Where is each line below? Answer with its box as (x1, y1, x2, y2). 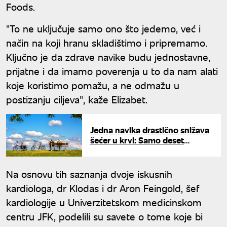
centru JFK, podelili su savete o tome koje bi (6, 209, 203, 223)
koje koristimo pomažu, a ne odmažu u (6, 78, 179, 92)
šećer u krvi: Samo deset (90, 134, 184, 146)
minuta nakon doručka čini (90, 144, 193, 157)
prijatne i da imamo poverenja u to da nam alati (6, 64, 218, 78)
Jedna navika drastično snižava (90, 124, 209, 136)
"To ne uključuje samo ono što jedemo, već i (6, 21, 201, 35)
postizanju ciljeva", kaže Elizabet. (6, 92, 147, 106)
